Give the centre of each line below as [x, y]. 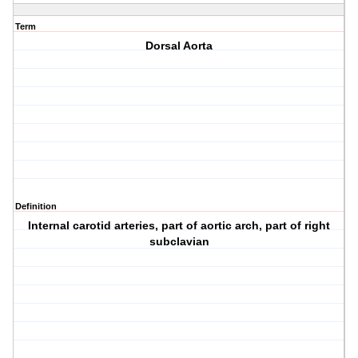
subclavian [179, 242]
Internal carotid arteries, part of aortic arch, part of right [179, 226]
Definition [36, 207]
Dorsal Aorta [179, 46]
